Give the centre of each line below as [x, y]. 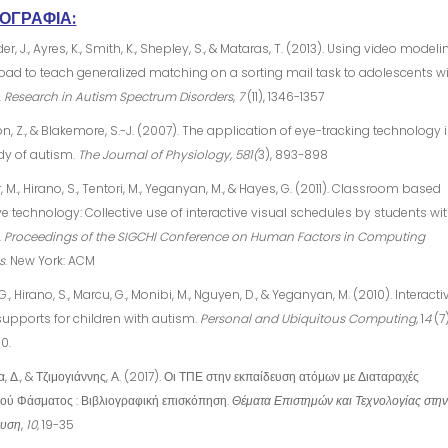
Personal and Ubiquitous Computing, [311, 319]
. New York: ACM [50, 261]
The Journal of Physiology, [155, 155]
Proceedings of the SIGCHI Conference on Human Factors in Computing [215, 237]
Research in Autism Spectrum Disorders [119, 97]
